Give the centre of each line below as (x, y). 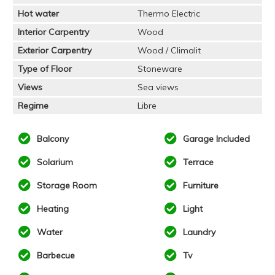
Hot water (39, 14)
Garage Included (215, 139)
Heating (52, 209)
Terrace (197, 162)
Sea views (158, 87)
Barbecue (55, 256)
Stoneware (160, 69)
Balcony (52, 139)
